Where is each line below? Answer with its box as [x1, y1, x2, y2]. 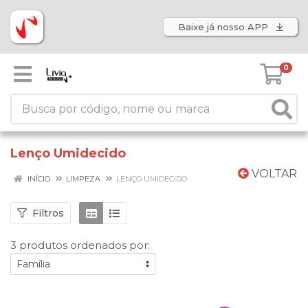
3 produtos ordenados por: [10, 239, 150, 252]
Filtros [32, 206, 64, 219]
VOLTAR [249, 167, 297, 180]
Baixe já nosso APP [178, 21, 271, 32]
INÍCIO [25, 174, 50, 184]
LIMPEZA [66, 174, 100, 184]
